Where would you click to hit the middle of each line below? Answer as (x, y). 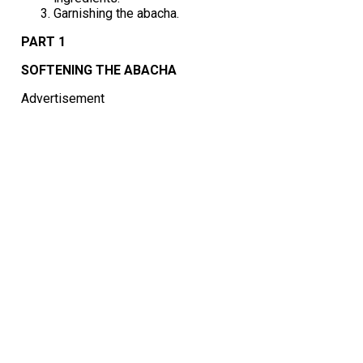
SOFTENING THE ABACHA (98, 70)
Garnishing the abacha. (116, 13)
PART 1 (43, 41)
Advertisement (62, 98)
